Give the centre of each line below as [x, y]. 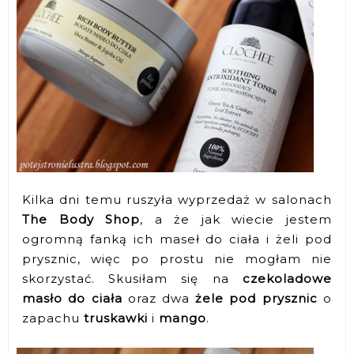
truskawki [116, 318]
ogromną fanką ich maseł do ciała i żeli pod [177, 239]
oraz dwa [159, 298]
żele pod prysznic [256, 298]
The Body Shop [81, 219]
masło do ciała [72, 298]
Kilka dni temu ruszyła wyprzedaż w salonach [177, 199]
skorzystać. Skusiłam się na [132, 278]
